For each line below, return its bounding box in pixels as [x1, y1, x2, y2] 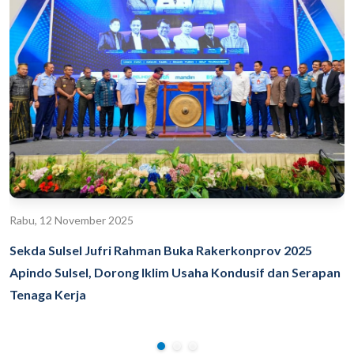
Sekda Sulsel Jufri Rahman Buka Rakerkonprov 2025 [9, 243, 312, 258]
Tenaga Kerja [9, 287, 86, 303]
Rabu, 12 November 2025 [9, 213, 134, 228]
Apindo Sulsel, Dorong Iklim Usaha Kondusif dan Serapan [9, 265, 341, 281]
